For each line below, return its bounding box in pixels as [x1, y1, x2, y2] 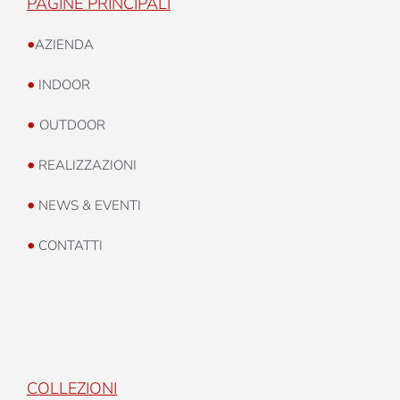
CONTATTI [35, 236, 103, 254]
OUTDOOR [39, 115, 105, 134]
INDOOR [35, 75, 90, 94]
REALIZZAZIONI [35, 155, 137, 174]
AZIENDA [35, 35, 94, 54]
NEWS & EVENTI [35, 196, 141, 214]
